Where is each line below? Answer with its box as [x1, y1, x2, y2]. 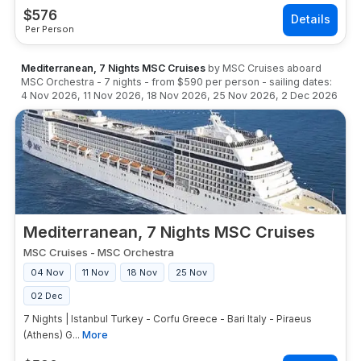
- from [144, 76, 177, 88]
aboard [284, 62, 322, 74]
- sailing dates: [262, 76, 332, 88]
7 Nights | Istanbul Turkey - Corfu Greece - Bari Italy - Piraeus [23, 313, 312, 325]
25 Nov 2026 [213, 89, 276, 102]
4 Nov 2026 [21, 89, 77, 102]
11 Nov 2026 [83, 89, 141, 102]
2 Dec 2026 [281, 89, 338, 102]
